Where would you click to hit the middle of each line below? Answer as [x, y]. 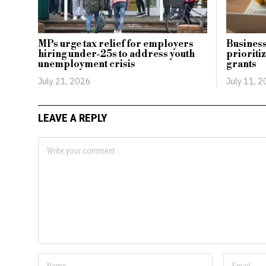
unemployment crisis [86, 64]
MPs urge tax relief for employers [115, 44]
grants [241, 64]
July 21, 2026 [64, 81]
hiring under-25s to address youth [116, 54]
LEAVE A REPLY [72, 118]
